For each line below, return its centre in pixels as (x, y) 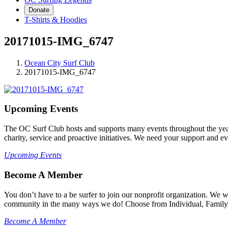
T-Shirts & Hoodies (56, 19)
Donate (39, 10)
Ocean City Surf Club (60, 63)
